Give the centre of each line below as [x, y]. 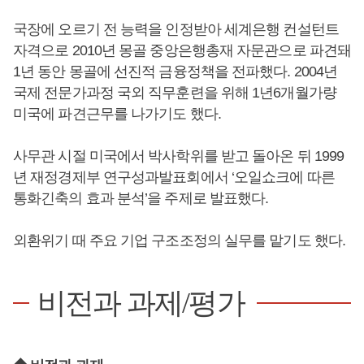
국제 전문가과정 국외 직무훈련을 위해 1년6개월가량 [175, 93]
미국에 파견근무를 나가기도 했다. [117, 114]
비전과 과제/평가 [141, 303]
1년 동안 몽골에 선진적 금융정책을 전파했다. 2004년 [175, 71]
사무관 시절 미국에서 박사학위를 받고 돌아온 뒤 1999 [179, 156]
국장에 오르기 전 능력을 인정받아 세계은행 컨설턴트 [176, 29]
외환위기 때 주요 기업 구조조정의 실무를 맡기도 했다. [179, 240]
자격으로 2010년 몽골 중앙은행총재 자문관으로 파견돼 [182, 50]
